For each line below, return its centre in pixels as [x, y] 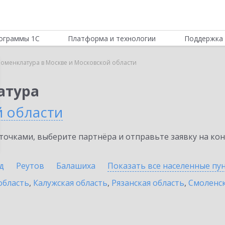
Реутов [30, 166]
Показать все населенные [160, 166]
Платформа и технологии [112, 38]
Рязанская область [148, 183]
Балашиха [76, 166]
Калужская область [70, 183]
